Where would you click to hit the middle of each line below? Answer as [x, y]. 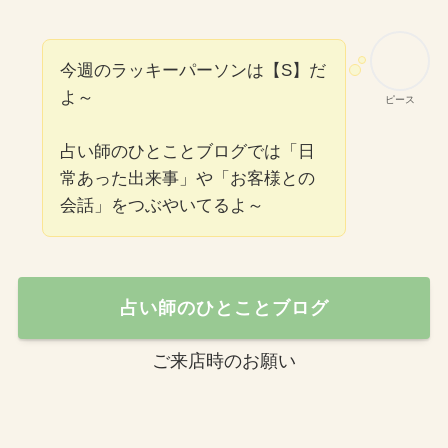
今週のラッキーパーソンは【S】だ [192, 71]
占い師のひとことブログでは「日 [187, 152]
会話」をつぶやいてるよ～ [161, 206]
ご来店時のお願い [224, 361]
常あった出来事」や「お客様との [187, 179]
